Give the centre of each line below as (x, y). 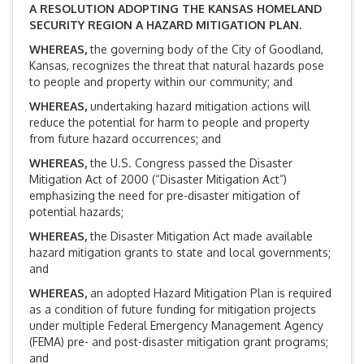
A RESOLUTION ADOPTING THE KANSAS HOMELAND (175, 9)
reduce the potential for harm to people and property (169, 123)
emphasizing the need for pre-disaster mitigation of (165, 196)
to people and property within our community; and (161, 82)
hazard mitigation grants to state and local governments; (180, 253)
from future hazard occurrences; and (125, 139)
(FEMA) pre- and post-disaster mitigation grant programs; (179, 342)
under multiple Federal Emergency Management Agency (176, 326)
